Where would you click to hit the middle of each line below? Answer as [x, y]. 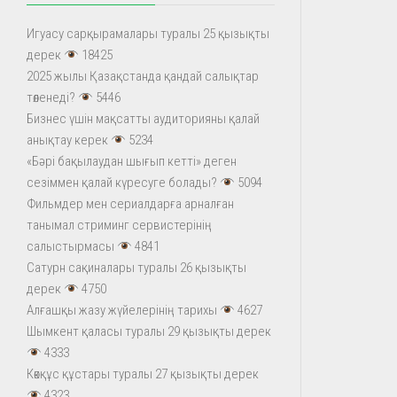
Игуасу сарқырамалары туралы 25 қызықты [148, 34]
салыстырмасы [70, 246]
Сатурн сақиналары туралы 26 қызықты [136, 268]
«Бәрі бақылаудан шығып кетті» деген [132, 161]
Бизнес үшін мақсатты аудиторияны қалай [143, 119]
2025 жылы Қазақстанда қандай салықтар [143, 76]
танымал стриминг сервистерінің [119, 225]
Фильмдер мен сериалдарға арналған [130, 204]
